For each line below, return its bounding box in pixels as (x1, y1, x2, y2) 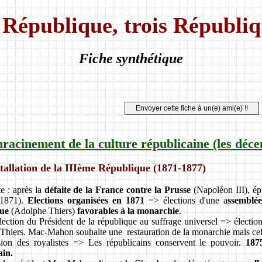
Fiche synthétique (79, 50, 183, 66)
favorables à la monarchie (77, 205, 179, 216)
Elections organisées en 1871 (27, 195, 144, 205)
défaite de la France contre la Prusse (44, 184, 191, 195)
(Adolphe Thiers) (9, 205, 77, 216)
